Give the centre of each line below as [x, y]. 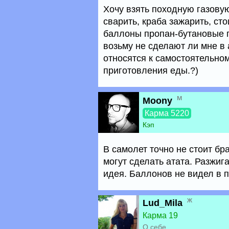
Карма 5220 [167, 113]
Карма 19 [160, 215]
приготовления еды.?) [151, 71]
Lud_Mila [163, 203]
